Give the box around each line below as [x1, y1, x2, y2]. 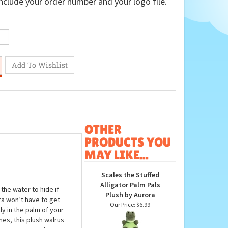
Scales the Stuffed [101, 206, 159, 216]
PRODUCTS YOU [84, 171, 171, 186]
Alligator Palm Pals [100, 216, 160, 226]
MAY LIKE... [84, 184, 149, 199]
